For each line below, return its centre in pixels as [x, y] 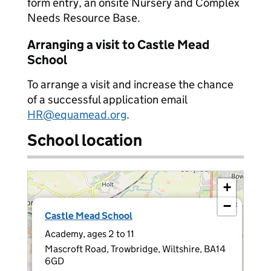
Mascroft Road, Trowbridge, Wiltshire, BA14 [135, 249]
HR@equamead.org [77, 115]
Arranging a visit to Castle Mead [118, 45]
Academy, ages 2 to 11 [90, 234]
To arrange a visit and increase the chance [130, 84]
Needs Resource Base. [84, 18]
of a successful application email [107, 100]
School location [85, 140]
